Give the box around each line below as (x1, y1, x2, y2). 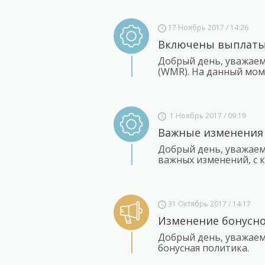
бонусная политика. (157, 241, 249, 254)
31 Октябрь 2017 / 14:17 (166, 199, 251, 209)
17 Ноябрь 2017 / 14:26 (166, 22, 248, 33)
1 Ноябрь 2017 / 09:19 (166, 111, 246, 121)
